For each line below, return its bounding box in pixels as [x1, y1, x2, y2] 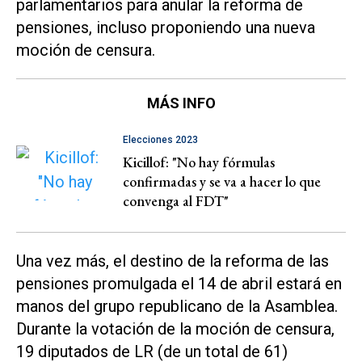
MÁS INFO [146, 94, 216, 112]
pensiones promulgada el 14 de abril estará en [16, 273, 342, 293]
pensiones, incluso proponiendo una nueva [16, 17, 315, 37]
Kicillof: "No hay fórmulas [123, 152, 275, 171]
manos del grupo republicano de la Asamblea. [16, 296, 338, 316]
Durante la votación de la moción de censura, [16, 318, 335, 339]
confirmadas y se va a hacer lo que [123, 171, 321, 191]
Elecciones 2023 [123, 133, 198, 145]
